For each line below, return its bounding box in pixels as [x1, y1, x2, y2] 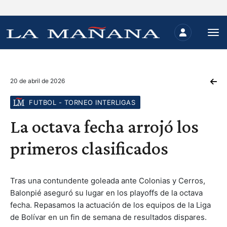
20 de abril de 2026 [10, 77, 65, 85]
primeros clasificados [10, 138, 168, 159]
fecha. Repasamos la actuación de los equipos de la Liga [10, 200, 211, 210]
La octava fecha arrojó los [10, 117, 199, 137]
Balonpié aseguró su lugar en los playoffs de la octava [10, 188, 203, 198]
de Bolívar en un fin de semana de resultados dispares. [10, 212, 207, 222]
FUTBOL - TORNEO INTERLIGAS [29, 98, 135, 106]
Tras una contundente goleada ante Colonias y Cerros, [10, 176, 205, 185]
